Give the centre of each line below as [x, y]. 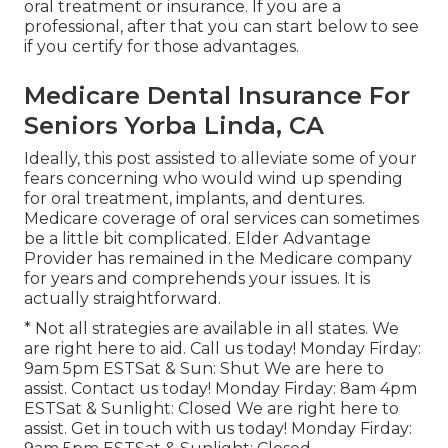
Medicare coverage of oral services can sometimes [221, 219]
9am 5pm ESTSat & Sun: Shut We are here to [204, 369]
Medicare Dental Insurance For [217, 96]
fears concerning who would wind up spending [213, 179]
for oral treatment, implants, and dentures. [194, 199]
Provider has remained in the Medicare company [218, 259]
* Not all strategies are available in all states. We [211, 329]
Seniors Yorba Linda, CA [174, 126]
